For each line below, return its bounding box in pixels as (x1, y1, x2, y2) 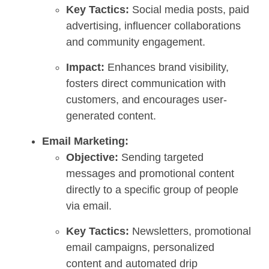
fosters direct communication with (66, 77, 226, 89)
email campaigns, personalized (66, 241, 214, 253)
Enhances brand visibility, (104, 61, 229, 73)
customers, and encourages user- (66, 93, 227, 106)
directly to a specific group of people (66, 183, 238, 196)
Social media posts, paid (129, 3, 249, 16)
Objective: (66, 151, 118, 163)
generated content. (66, 109, 156, 122)
